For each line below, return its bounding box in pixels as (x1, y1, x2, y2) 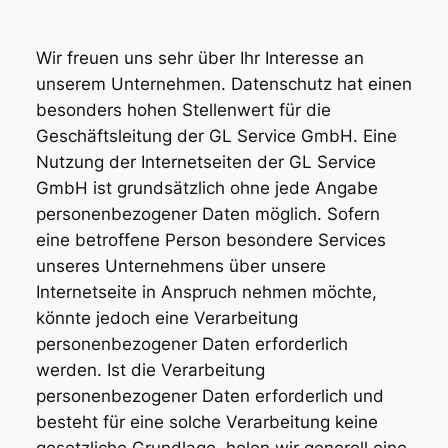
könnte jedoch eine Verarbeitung (35, 307, 298, 328)
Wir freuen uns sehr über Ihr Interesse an (35, 47, 364, 68)
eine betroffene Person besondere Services (35, 229, 386, 250)
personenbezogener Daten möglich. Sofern (35, 203, 380, 224)
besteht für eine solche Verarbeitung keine (35, 411, 378, 432)
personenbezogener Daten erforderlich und (35, 385, 384, 406)
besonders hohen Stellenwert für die (35, 99, 331, 120)
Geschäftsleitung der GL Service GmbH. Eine (35, 125, 397, 146)
